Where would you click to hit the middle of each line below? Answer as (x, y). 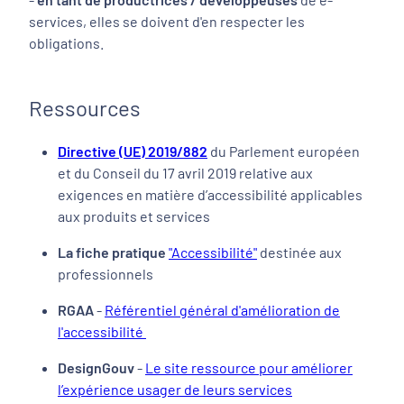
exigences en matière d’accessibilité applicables (210, 194)
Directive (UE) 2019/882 (133, 151)
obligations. (66, 43)
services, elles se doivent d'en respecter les (167, 21)
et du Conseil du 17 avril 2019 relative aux (185, 173)
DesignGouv (96, 367)
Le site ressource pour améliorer (249, 367)
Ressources (85, 108)
